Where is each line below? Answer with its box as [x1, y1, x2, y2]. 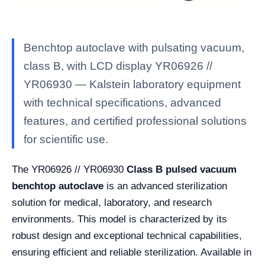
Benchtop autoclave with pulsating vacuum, [24, 41, 244, 54]
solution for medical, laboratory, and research [12, 196, 212, 208]
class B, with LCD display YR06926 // [24, 59, 212, 72]
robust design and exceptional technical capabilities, [12, 230, 242, 241]
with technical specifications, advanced [24, 96, 221, 109]
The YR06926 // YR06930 [12, 163, 127, 175]
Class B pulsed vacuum [127, 163, 237, 175]
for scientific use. [24, 132, 108, 146]
